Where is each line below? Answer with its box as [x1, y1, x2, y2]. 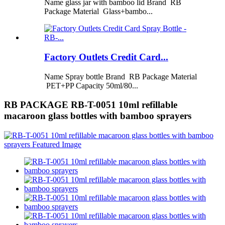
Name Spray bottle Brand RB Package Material [44, 72, 197, 81]
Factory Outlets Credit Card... [44, 51, 168, 62]
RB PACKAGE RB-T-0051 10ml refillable [4, 99, 177, 110]
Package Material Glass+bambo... [44, 7, 153, 16]
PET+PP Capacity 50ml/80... [44, 81, 138, 90]
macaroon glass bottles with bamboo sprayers [4, 110, 191, 122]
